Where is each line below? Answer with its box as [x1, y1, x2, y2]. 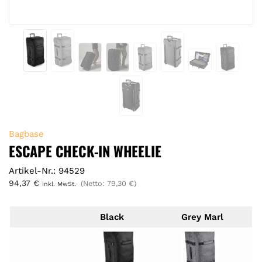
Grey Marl [181, 212, 223, 223]
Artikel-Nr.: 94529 [9, 165, 85, 176]
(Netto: [81, 178, 107, 188]
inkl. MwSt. [42, 180, 76, 188]
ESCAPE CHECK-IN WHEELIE [9, 140, 161, 161]
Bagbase [9, 128, 44, 139]
